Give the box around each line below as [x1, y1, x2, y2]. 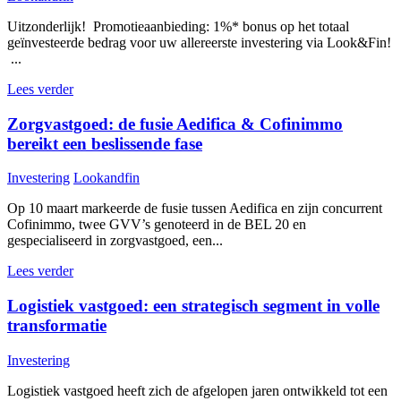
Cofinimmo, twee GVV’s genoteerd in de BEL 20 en [7, 217, 306, 233]
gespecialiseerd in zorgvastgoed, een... [7, 233, 223, 249]
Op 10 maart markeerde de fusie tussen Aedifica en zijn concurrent [7, 200, 382, 217]
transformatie [7, 316, 107, 336]
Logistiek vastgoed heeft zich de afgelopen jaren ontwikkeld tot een [7, 382, 388, 398]
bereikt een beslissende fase [7, 133, 202, 153]
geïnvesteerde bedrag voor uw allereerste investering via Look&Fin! [7, 34, 391, 50]
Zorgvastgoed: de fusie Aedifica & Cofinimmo [7, 114, 343, 133]
